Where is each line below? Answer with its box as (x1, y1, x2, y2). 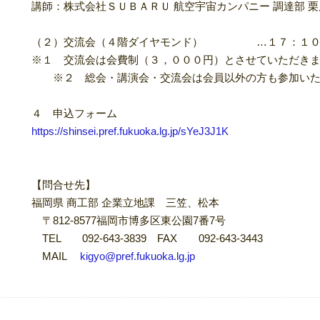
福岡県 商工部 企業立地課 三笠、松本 (31, 196, 219, 209)
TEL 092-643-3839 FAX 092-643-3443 (31, 232, 263, 244)
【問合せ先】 (31, 179, 96, 191)
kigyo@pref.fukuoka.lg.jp (80, 250, 195, 262)
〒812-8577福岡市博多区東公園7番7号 (31, 214, 226, 226)
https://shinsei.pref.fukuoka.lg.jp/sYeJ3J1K (31, 125, 229, 137)
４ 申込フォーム (31, 107, 117, 119)
